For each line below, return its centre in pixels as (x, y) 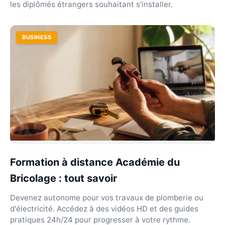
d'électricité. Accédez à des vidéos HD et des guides (104, 208)
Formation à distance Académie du (95, 162)
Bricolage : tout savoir (64, 178)
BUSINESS (37, 37)
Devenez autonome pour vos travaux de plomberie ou (107, 197)
